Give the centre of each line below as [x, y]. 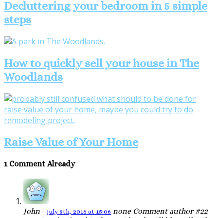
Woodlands [33, 77]
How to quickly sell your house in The [101, 64]
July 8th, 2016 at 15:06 [79, 212]
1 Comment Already [39, 164]
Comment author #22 [169, 211]
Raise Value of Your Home [71, 142]
